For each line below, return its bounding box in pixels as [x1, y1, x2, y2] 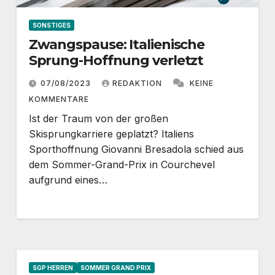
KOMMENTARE [28, 94, 89, 104]
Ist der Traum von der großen [28, 112, 168, 125]
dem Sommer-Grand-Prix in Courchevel [28, 158, 215, 171]
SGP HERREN [32, 263, 73, 271]
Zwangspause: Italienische [28, 36, 205, 53]
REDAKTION [112, 78, 165, 88]
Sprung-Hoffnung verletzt [28, 52, 204, 69]
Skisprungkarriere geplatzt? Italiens [28, 127, 194, 140]
